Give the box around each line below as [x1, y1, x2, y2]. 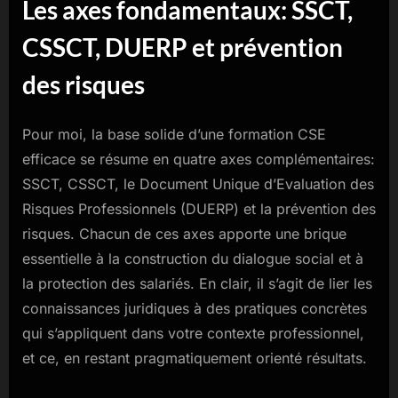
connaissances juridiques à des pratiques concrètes [22, 299, 367, 318]
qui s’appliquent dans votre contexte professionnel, [22, 324, 364, 343]
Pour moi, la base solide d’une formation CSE [22, 125, 326, 144]
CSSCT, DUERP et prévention [22, 32, 343, 63]
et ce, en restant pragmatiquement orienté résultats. [22, 349, 367, 368]
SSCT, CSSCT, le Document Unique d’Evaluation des [22, 175, 374, 194]
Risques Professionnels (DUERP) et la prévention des [22, 200, 376, 219]
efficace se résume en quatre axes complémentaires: [22, 150, 375, 169]
